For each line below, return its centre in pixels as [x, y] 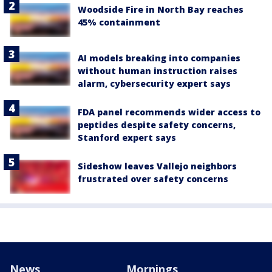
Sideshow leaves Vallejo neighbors [157, 166]
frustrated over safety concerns [153, 178]
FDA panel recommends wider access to [169, 112]
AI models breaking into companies [159, 58]
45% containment [119, 22]
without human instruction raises [158, 70]
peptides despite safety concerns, [157, 124]
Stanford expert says [127, 137]
